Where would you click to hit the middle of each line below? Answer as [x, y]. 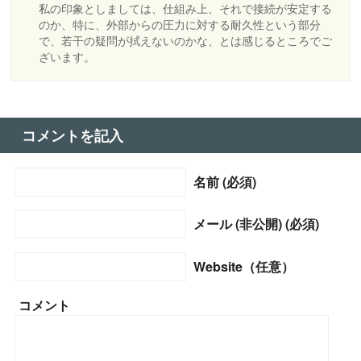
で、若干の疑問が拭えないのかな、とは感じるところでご [186, 40]
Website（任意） [243, 266]
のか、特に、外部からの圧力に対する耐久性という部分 [180, 24]
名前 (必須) [224, 182]
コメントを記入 [72, 135]
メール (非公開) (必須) [256, 224]
